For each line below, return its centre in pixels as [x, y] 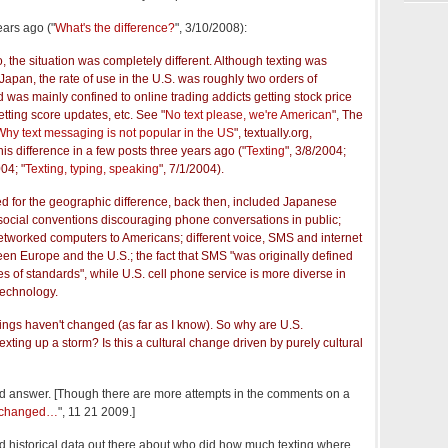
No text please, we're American [248, 114]
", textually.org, [273, 132]
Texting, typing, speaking [92, 168]
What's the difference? [115, 27]
